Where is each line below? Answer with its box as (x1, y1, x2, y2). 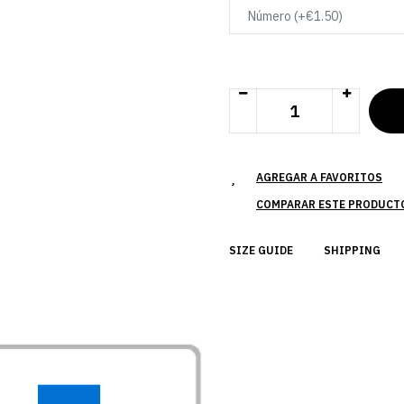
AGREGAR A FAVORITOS (256, 170, 382, 184)
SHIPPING (324, 243, 381, 257)
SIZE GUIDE (229, 243, 293, 257)
